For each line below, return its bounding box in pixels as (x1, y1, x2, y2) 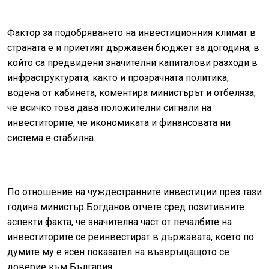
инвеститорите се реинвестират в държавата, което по (7, 231, 254, 243)
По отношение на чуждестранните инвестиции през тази (7, 186, 262, 198)
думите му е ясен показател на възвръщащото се (7, 246, 229, 258)
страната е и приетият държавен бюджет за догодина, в (7, 42, 259, 54)
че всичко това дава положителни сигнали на (7, 102, 211, 114)
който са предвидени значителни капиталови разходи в (7, 57, 258, 69)
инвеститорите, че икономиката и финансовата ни (7, 117, 231, 129)
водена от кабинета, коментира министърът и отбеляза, (7, 87, 256, 99)
